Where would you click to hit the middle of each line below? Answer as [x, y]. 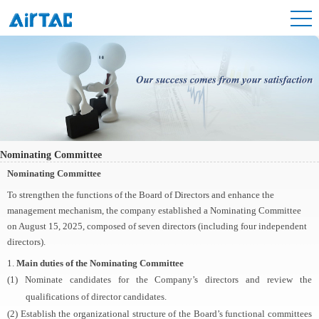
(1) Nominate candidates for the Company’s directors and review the [159, 279]
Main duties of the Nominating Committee [100, 263]
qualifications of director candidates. [96, 296]
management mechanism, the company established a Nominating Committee [154, 210]
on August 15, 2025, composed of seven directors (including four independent [157, 226]
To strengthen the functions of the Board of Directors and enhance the [141, 194]
